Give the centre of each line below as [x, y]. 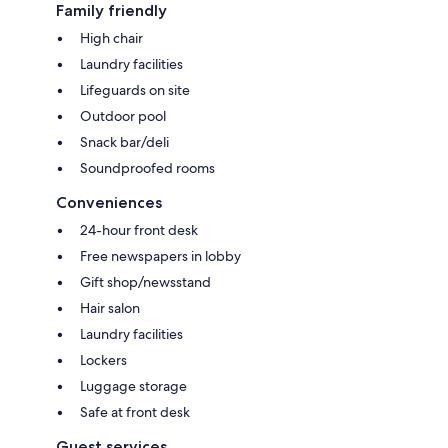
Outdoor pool [123, 115]
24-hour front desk [139, 229]
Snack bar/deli [124, 141]
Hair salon [110, 307]
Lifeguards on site [135, 89]
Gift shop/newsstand [145, 281]
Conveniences [109, 202]
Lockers [103, 359]
